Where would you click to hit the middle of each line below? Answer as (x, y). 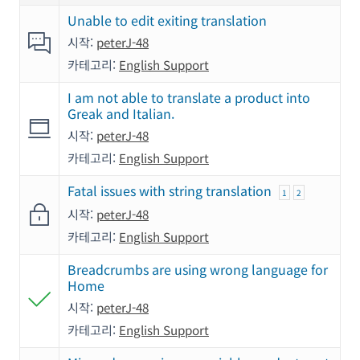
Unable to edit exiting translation (167, 20)
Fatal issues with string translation (170, 191)
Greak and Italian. (121, 114)
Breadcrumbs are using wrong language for (198, 270)
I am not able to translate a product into (189, 98)
